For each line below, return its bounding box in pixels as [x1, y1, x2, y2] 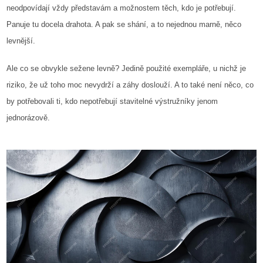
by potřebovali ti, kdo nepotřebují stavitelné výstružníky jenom [6, 97, 218, 106]
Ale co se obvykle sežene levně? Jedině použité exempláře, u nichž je [6, 64, 247, 73]
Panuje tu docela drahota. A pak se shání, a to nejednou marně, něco [6, 19, 242, 29]
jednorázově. [6, 113, 50, 123]
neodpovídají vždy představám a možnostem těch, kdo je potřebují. [6, 3, 237, 12]
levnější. [6, 36, 36, 45]
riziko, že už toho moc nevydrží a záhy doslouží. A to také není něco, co [6, 80, 254, 90]
